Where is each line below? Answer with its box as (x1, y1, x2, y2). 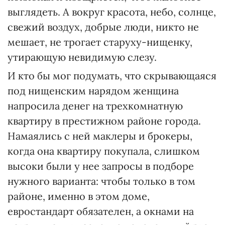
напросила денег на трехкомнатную (8, 99, 183, 112)
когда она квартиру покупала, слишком (8, 145, 200, 157)
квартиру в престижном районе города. (8, 115, 201, 127)
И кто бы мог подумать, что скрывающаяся (8, 69, 216, 82)
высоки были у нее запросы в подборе (8, 160, 194, 172)
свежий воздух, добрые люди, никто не (8, 21, 199, 33)
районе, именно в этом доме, (8, 190, 150, 202)
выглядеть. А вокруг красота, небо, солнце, (8, 6, 216, 18)
